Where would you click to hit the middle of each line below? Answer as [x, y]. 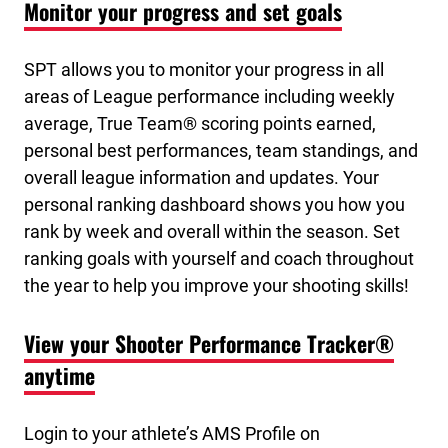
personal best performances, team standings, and [221, 150]
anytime [59, 375]
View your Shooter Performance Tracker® [209, 343]
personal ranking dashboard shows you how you [214, 204]
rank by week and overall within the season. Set [212, 231]
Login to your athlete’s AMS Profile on [172, 433]
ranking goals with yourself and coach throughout [219, 258]
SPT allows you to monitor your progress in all [204, 69]
